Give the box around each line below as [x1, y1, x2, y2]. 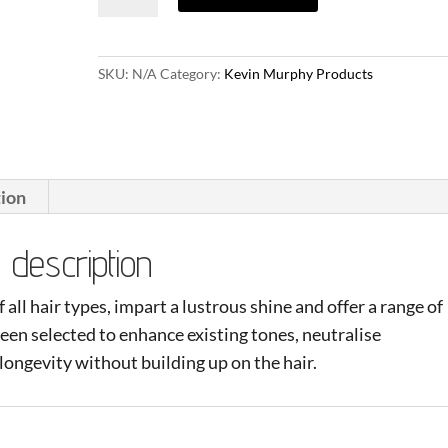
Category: [160, 65, 225, 82]
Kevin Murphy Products [224, 65, 374, 82]
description [12, 239, 153, 286]
